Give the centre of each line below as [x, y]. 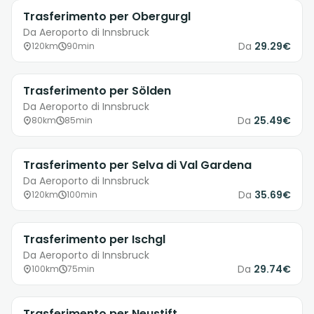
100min [82, 195]
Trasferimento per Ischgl [94, 240]
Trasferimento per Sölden [97, 91]
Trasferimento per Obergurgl [107, 17]
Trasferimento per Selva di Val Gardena [137, 165]
